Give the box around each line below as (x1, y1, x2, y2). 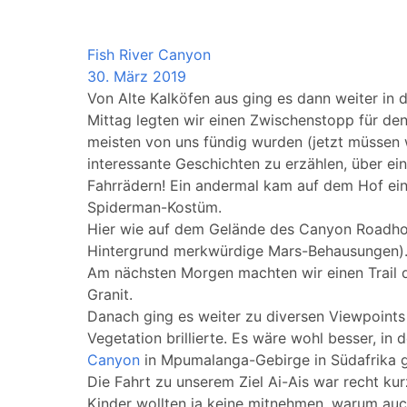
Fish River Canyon (87, 45, 211, 64)
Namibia (87, 24, 144, 42)
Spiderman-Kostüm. (87, 198, 222, 216)
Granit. (87, 285, 133, 303)
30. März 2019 (87, 67, 186, 85)
